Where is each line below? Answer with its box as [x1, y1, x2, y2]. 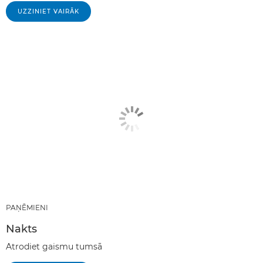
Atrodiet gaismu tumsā [6, 241, 102, 252]
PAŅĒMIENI [6, 203, 48, 212]
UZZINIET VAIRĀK [18, 8, 79, 16]
